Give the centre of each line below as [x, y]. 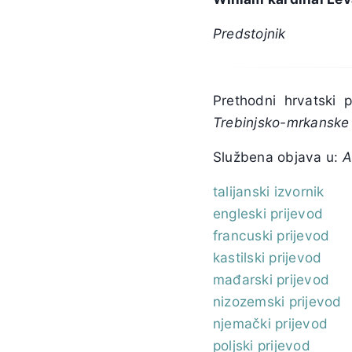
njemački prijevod [271, 323]
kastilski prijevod [268, 257]
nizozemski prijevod [277, 301]
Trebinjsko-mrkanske [281, 122]
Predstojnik [249, 33]
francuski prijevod [271, 235]
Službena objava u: [278, 156]
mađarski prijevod [271, 279]
